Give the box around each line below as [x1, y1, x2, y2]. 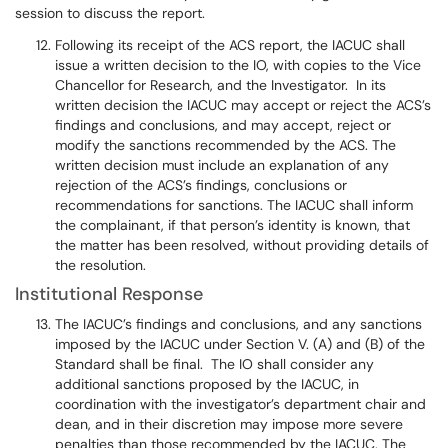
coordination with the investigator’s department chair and [55, 395, 426, 413]
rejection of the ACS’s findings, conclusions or [55, 176, 347, 194]
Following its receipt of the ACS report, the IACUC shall [55, 36, 405, 54]
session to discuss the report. [15, 4, 209, 22]
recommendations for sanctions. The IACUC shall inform [55, 196, 413, 214]
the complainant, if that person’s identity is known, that [55, 216, 410, 234]
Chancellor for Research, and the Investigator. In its [55, 76, 386, 94]
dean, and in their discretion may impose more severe [55, 415, 403, 433]
